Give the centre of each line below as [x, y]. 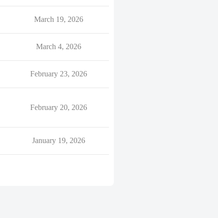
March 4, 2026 [58, 46]
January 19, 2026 [58, 140]
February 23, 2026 [58, 74]
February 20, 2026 [58, 107]
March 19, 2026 [58, 19]
